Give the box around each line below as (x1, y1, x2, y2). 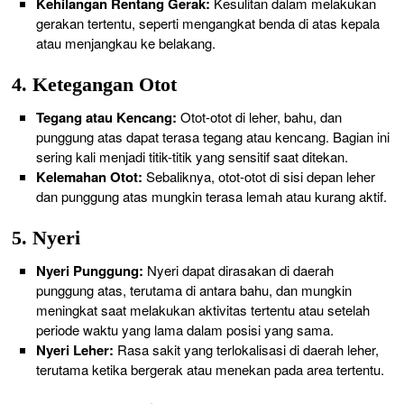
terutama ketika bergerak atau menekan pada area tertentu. (35, 360, 384, 380)
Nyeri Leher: (35, 340, 114, 361)
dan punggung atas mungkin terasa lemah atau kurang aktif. (35, 187, 387, 207)
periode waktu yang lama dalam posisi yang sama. (35, 320, 334, 340)
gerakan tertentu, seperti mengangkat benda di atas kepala (35, 14, 380, 33)
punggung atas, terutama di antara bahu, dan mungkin (35, 280, 352, 300)
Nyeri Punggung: (35, 261, 143, 281)
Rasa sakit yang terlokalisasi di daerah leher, (113, 340, 379, 360)
